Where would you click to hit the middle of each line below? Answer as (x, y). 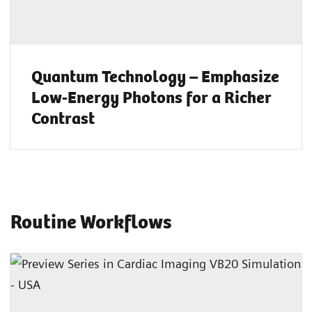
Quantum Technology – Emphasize (155, 76)
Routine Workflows (91, 220)
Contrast (63, 117)
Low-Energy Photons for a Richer (151, 96)
